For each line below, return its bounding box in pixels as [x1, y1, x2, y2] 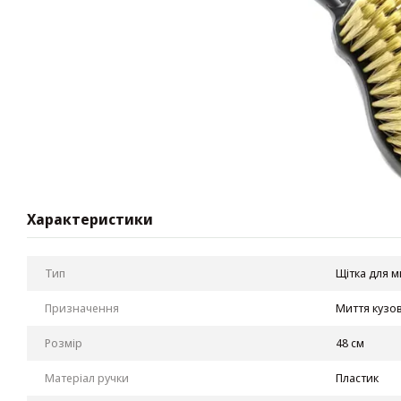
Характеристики [27, 209, 153, 229]
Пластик [336, 369, 379, 386]
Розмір [45, 334, 82, 351]
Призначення [45, 299, 119, 316]
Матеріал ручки [45, 369, 129, 386]
